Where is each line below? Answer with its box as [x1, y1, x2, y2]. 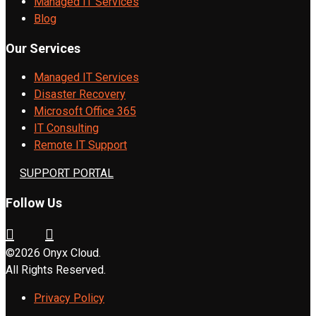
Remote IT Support [34, 138, 127, 152]
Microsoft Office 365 [34, 104, 136, 119]
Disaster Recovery [34, 87, 126, 102]
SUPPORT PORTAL [20, 166, 114, 181]
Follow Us [6, 195, 62, 211]
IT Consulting [34, 121, 99, 135]
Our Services [6, 41, 80, 56]
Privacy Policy [34, 291, 104, 305]
